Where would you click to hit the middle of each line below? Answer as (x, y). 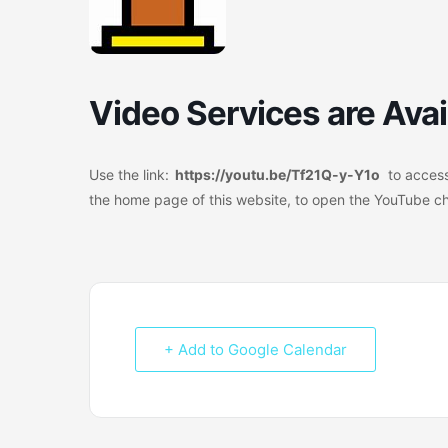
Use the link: (129, 174)
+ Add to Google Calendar (255, 349)
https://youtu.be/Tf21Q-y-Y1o (274, 174)
